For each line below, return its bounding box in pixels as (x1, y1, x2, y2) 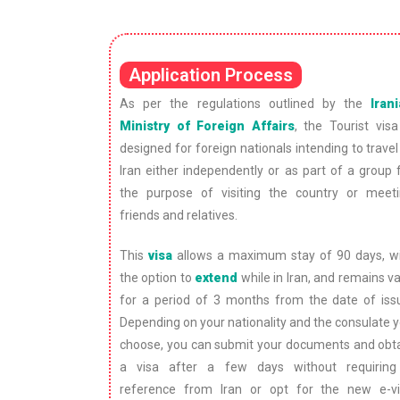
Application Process (129, 63, 293, 86)
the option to (120, 270, 196, 285)
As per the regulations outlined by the (120, 96, 371, 111)
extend (195, 270, 238, 285)
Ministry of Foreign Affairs (120, 118, 295, 133)
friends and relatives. (120, 207, 237, 222)
